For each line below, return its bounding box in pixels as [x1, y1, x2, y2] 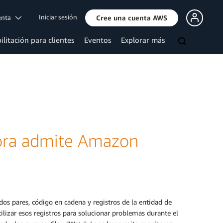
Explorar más [121, 35, 165, 44]
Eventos [84, 35, 111, 44]
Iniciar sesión [39, 13, 77, 21]
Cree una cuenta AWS [96, 13, 167, 22]
